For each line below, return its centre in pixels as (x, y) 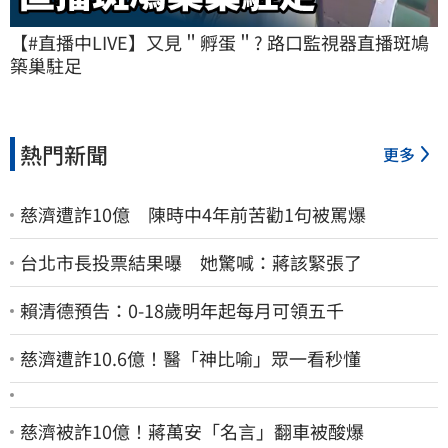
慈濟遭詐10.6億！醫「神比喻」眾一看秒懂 (190, 358)
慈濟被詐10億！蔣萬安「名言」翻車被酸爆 (192, 431)
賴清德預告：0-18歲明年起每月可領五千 (182, 310)
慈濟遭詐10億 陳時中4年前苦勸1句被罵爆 (193, 214)
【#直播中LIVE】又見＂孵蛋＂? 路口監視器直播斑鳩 (219, 42)
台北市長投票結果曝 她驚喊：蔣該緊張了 (191, 262)
